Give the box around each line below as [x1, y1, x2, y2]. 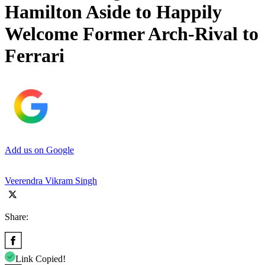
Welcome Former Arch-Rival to [5, 23, 258, 45]
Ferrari [5, 45, 64, 67]
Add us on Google [5, 144, 74, 155]
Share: [5, 211, 28, 222]
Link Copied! [15, 253, 66, 264]
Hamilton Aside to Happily [5, 1, 222, 23]
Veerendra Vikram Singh [5, 175, 97, 186]
